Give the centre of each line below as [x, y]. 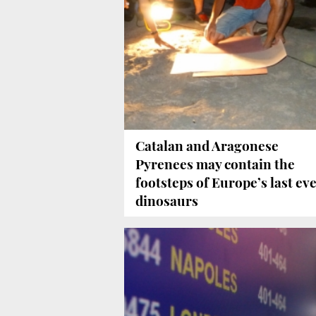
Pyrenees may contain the [215, 164]
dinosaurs [167, 201]
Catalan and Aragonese [207, 146]
